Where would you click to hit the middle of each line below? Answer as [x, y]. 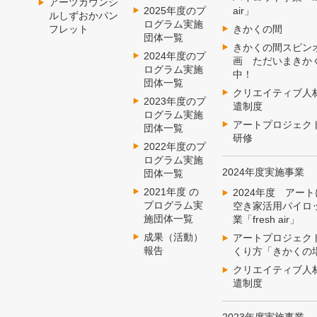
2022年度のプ [174, 146]
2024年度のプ [174, 56]
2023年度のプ [174, 101]
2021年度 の [171, 191]
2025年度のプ [174, 10]
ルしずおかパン [83, 16]
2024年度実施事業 [263, 172]
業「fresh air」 [266, 220]
